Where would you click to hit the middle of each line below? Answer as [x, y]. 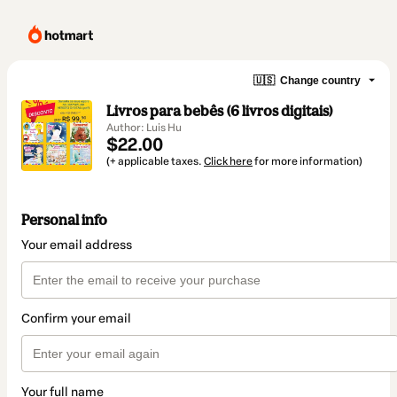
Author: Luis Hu [144, 128]
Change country [320, 80]
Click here [228, 161]
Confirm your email [76, 319]
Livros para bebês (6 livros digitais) [220, 111]
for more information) [307, 161]
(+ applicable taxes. [155, 161]
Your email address [77, 245]
